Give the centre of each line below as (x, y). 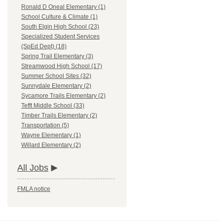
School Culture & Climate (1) (59, 17)
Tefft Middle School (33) (53, 106)
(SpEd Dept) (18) (44, 47)
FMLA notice (34, 189)
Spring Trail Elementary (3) (57, 56)
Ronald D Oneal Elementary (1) (63, 7)
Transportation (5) (45, 126)
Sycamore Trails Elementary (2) (63, 96)
